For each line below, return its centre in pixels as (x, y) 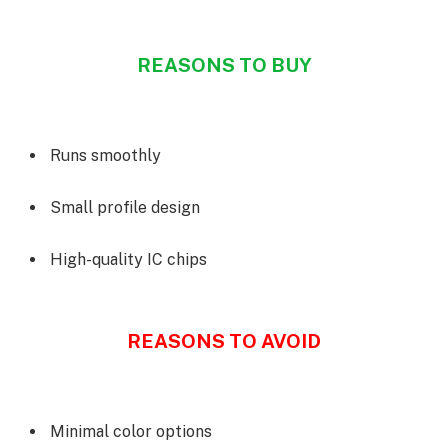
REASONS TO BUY (224, 65)
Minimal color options (131, 432)
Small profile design (125, 207)
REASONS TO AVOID (224, 341)
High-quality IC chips (128, 259)
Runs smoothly (105, 156)
